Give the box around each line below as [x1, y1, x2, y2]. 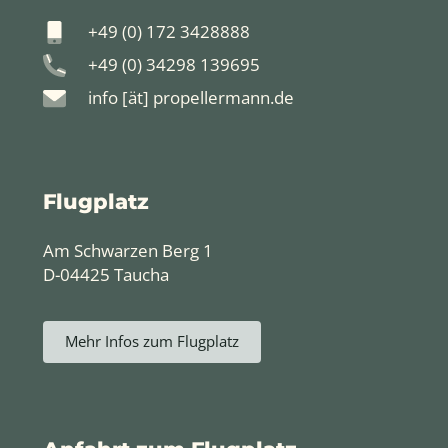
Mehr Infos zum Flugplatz [64, 331, 239, 352]
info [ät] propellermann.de [87, 86, 294, 110]
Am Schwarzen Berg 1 [42, 239, 213, 263]
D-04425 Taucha [42, 263, 169, 287]
